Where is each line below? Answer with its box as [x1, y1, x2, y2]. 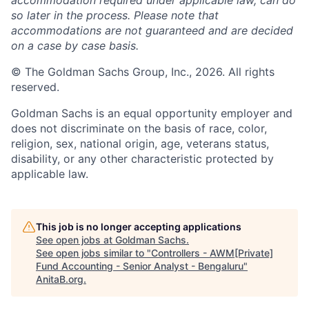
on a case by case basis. [11, 39, 139, 52]
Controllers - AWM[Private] [151, 247, 273, 259]
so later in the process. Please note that [11, 8, 219, 22]
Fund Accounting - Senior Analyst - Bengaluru [36, 260, 243, 272]
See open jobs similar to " [36, 247, 151, 259]
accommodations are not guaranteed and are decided [11, 23, 293, 37]
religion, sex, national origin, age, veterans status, [11, 137, 269, 150]
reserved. [11, 80, 59, 94]
